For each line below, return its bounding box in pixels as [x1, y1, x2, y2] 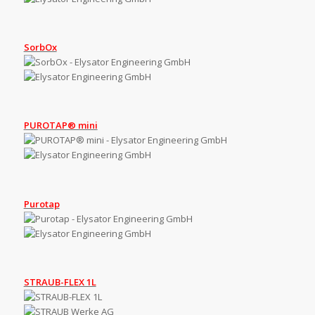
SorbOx [23, 41, 57, 54]
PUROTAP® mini [23, 119, 98, 132]
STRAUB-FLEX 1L [23, 275, 96, 288]
